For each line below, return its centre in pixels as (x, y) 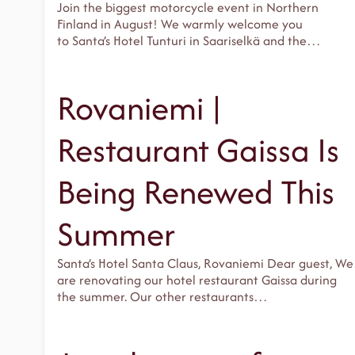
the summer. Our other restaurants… (162, 297)
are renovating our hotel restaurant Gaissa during (197, 280)
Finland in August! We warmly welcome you (180, 24)
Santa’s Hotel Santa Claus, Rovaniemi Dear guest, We (205, 263)
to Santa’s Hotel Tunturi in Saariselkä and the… (189, 41)
